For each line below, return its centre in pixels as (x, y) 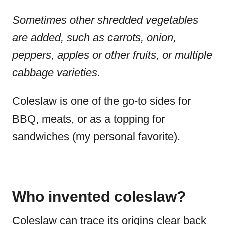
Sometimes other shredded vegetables (105, 20)
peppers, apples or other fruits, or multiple (112, 55)
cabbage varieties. (58, 72)
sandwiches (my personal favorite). (98, 136)
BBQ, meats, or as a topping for (88, 119)
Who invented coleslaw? (99, 196)
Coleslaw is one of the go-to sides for (101, 101)
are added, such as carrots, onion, (94, 37)
